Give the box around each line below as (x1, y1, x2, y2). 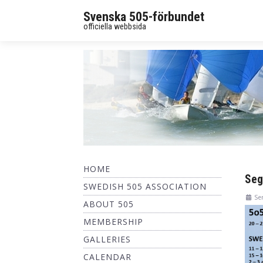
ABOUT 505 (83, 198, 134, 210)
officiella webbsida (83, 21, 146, 31)
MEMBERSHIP (83, 216, 143, 227)
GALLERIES (83, 234, 131, 245)
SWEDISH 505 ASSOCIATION (83, 181, 207, 192)
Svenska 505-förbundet (83, 9, 204, 24)
